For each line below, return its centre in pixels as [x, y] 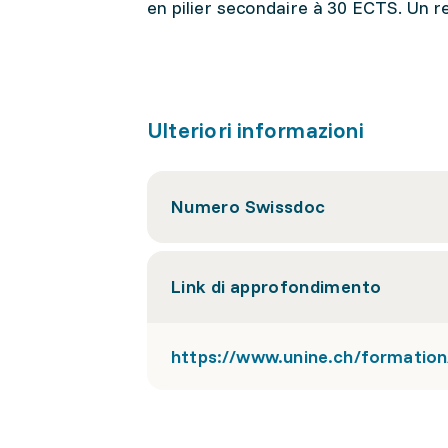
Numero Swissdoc [248, 206]
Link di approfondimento [276, 286]
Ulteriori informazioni [255, 130]
